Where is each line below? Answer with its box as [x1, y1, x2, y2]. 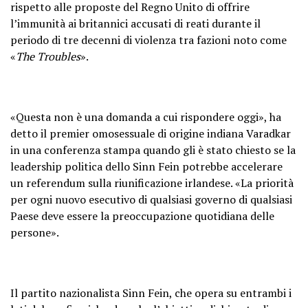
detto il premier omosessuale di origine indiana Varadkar [10, 125, 291, 141]
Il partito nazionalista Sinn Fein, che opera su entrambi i [10, 285, 291, 300]
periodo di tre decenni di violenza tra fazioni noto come [10, 32, 287, 47]
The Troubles [16, 48, 80, 64]
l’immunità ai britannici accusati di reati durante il [10, 15, 261, 31]
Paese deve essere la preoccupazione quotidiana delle [10, 208, 274, 223]
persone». [10, 224, 59, 240]
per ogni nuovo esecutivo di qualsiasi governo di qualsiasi [10, 191, 292, 207]
